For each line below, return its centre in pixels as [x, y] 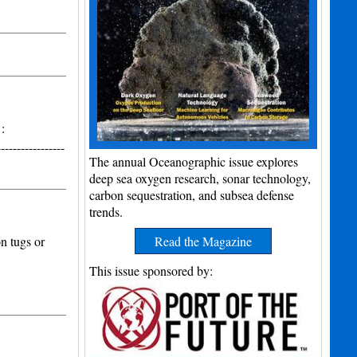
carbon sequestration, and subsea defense [192, 195]
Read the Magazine [204, 241]
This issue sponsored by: [151, 271]
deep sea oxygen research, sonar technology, [200, 178]
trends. [106, 212]
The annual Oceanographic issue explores [194, 162]
